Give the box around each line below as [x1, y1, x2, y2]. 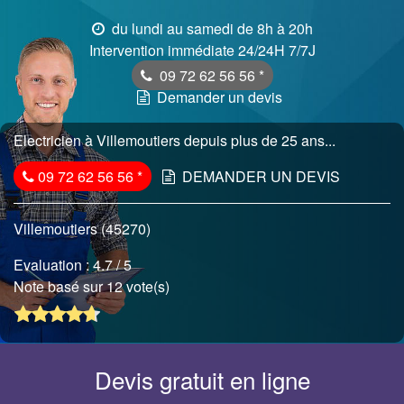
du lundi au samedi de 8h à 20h [107, 18, 313, 39]
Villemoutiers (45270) [14, 218, 151, 239]
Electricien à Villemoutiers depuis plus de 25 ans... [14, 130, 335, 151]
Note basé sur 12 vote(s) [14, 276, 173, 297]
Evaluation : [14, 254, 93, 275]
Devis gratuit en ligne [94, 363, 310, 397]
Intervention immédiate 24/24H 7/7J [88, 40, 316, 60]
